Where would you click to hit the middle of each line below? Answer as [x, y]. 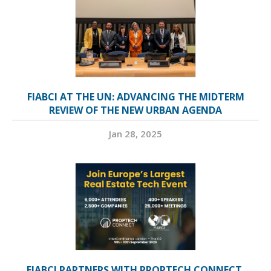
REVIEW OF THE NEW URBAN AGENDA [135, 110]
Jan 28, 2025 [135, 134]
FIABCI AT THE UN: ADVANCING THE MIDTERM [135, 97]
